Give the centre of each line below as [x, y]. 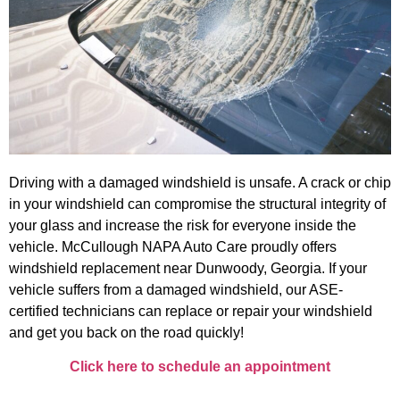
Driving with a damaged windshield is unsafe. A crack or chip [200, 182]
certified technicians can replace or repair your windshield [191, 311]
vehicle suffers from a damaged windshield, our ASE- [176, 289]
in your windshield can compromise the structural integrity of [197, 204]
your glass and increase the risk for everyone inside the [183, 225]
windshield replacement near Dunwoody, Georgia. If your [188, 268]
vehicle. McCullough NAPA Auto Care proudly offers [173, 246]
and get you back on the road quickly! [126, 332]
